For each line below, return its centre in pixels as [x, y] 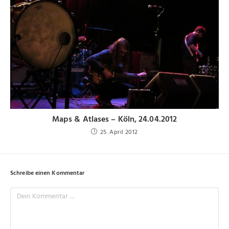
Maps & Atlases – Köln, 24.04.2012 [114, 119]
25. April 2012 [119, 132]
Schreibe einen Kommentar [48, 173]
